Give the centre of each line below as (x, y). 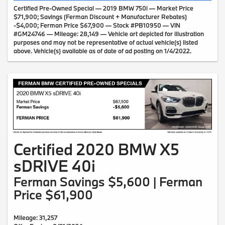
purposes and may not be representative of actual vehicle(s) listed (106, 42)
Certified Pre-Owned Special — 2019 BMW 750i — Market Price (103, 8)
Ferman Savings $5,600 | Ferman (108, 181)
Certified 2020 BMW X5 (96, 149)
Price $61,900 (53, 194)
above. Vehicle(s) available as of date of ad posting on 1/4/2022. (102, 51)
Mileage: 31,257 (35, 217)
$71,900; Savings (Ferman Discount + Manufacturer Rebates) (100, 17)
